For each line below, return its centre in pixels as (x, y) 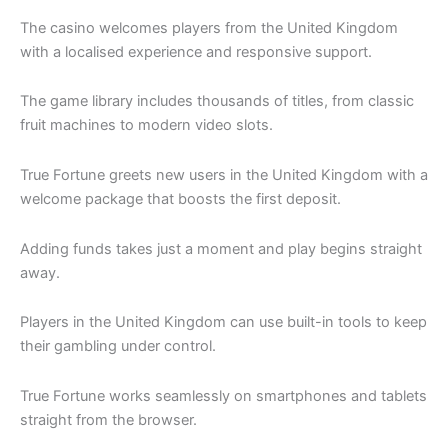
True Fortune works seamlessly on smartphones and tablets (223, 395)
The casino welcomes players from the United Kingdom (209, 27)
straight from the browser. (108, 419)
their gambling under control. (118, 346)
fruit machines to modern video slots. (146, 125)
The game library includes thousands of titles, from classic (217, 101)
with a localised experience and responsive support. (196, 51)
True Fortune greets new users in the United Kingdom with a (224, 174)
